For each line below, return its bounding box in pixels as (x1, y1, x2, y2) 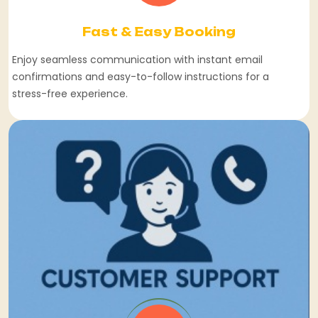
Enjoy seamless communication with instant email (12, 53, 263, 67)
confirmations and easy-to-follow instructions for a (12, 70, 269, 84)
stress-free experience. (12, 87, 128, 102)
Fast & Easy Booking (82, 25, 236, 40)
